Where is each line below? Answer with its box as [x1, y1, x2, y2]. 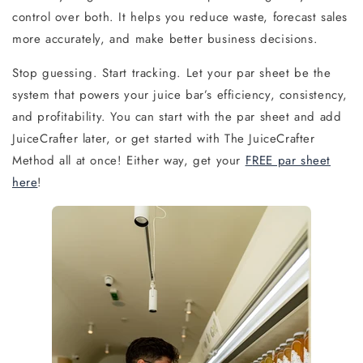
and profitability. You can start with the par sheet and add [12, 107, 342, 126]
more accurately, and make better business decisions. [12, 29, 318, 48]
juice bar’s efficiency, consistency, [153, 85, 348, 104]
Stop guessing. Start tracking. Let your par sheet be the [12, 63, 331, 82]
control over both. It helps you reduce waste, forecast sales [12, 7, 348, 26]
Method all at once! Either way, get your [12, 151, 246, 169]
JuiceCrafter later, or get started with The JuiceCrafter [12, 129, 315, 147]
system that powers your [12, 85, 154, 104]
